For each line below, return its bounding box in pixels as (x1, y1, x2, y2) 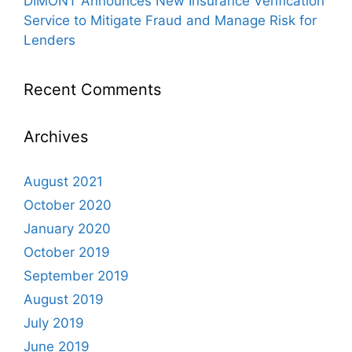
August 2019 (24, 291, 104, 307)
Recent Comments (24, 80, 161, 99)
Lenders (24, 32, 75, 48)
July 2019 (24, 315, 84, 331)
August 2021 (24, 174, 103, 189)
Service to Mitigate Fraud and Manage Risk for (24, 13, 317, 28)
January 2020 (24, 221, 111, 236)
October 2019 (24, 244, 110, 260)
